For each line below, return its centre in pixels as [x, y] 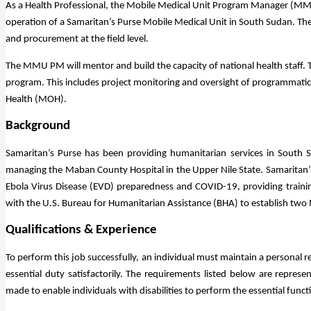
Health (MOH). [37, 99]
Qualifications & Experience [81, 230]
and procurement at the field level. [78, 39]
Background [38, 126]
